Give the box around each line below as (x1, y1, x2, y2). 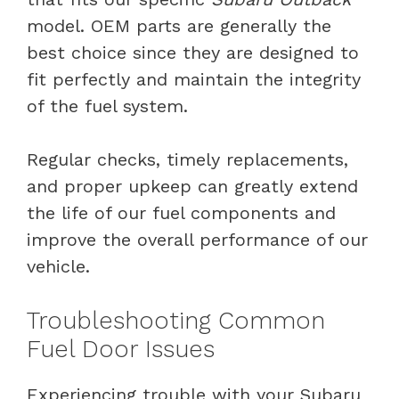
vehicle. (27, 255, 90, 277)
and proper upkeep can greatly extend (27, 175, 358, 197)
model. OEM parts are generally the (27, 14, 331, 37)
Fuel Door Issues (27, 334, 215, 363)
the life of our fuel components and (27, 201, 336, 224)
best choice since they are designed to (27, 41, 359, 63)
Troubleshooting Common (27, 305, 325, 335)
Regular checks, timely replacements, (27, 148, 348, 170)
